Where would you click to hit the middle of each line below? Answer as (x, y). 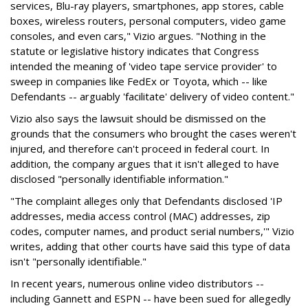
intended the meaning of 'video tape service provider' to (144, 66)
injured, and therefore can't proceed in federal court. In (140, 148)
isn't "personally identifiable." (78, 261)
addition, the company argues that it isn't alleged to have (145, 163)
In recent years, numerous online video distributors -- (137, 283)
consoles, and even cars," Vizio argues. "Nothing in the (138, 35)
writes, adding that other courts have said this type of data (150, 246)
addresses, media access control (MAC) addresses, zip (140, 216)
